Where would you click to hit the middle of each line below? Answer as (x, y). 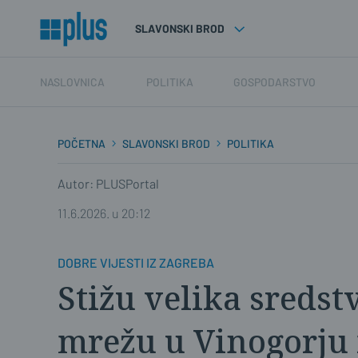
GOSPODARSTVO (274, 82)
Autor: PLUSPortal (108, 183)
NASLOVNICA (72, 82)
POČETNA (82, 143)
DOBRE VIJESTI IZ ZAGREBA (136, 263)
